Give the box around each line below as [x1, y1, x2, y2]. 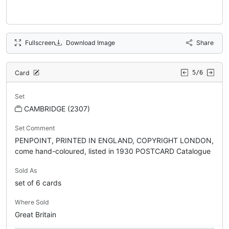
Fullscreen [25, 38, 56, 47]
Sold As [15, 167, 37, 175]
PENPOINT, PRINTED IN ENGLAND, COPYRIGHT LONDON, [15, 136, 214, 145]
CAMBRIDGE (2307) [24, 104, 90, 113]
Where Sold [15, 198, 49, 207]
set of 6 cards [15, 178, 61, 188]
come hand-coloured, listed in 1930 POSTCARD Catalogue [15, 147, 211, 156]
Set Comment [15, 124, 55, 132]
